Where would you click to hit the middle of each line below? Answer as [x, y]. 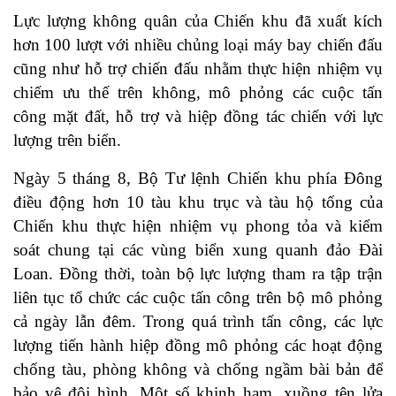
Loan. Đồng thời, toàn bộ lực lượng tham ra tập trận [198, 274]
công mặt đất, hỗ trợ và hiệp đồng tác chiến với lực [198, 117]
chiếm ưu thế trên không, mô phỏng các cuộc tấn [198, 93]
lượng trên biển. [67, 141]
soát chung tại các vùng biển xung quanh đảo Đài [198, 250]
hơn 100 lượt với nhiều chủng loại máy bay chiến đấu [198, 45]
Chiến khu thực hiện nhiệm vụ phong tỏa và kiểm [198, 226]
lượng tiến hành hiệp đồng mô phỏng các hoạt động [198, 346]
